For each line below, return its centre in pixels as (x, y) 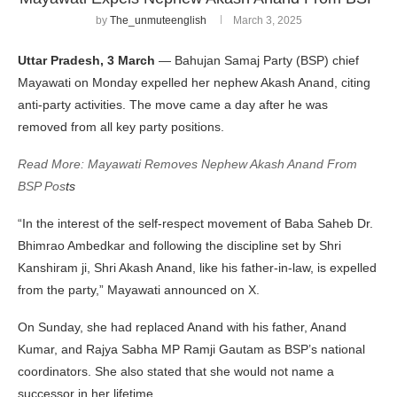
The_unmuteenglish (158, 20)
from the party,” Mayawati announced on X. (139, 289)
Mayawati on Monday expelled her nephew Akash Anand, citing (194, 82)
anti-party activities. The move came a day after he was (173, 104)
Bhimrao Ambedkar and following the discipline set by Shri (179, 245)
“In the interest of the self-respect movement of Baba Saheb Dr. (195, 223)
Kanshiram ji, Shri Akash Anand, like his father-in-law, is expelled (197, 267)
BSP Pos (42, 186)
